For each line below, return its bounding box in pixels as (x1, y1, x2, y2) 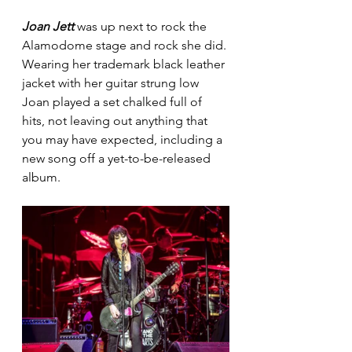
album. (22, 169, 64, 185)
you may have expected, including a (22, 131, 225, 147)
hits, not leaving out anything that (22, 112, 211, 128)
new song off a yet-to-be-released (22, 150, 214, 166)
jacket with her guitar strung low (22, 75, 202, 90)
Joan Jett (22, 18, 77, 34)
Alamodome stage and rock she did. (22, 37, 229, 53)
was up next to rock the (77, 18, 210, 34)
